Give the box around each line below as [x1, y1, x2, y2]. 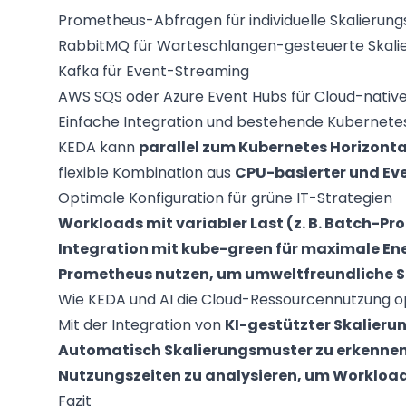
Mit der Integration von [58, 314, 225, 335]
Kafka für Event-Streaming [58, 61, 249, 82]
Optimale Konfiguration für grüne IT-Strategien [58, 188, 392, 208]
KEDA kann [58, 137, 139, 158]
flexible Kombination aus [58, 162, 235, 183]
